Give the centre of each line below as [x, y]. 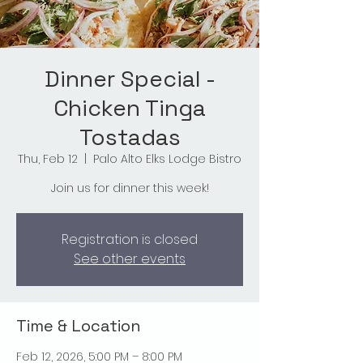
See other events [130, 259]
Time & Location [79, 326]
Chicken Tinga [130, 108]
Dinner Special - [130, 79]
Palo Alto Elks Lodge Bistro [167, 159]
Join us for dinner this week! [130, 188]
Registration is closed [130, 240]
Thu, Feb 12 [48, 159]
